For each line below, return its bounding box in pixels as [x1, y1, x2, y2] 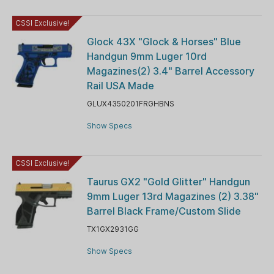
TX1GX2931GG [86, 224, 139, 234]
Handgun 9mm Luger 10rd [86, 50, 207, 62]
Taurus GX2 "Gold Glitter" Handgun [86, 175, 250, 188]
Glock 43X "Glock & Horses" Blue [86, 35, 241, 48]
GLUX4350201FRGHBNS [86, 98, 174, 108]
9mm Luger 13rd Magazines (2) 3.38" [86, 190, 259, 202]
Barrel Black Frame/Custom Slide [86, 204, 241, 217]
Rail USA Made [86, 79, 154, 92]
